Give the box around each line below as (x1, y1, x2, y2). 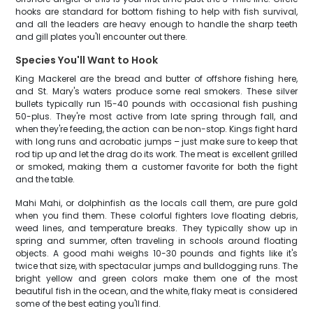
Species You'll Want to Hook (15, 53, 159, 67)
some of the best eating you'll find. (15, 298, 161, 310)
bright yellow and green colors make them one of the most (15, 272, 298, 284)
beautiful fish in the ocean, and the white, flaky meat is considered (15, 285, 298, 297)
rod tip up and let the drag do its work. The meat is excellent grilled (15, 148, 298, 160)
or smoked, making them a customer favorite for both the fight (15, 161, 298, 173)
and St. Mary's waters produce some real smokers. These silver (15, 85, 298, 97)
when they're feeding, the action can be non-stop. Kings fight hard (15, 123, 298, 135)
